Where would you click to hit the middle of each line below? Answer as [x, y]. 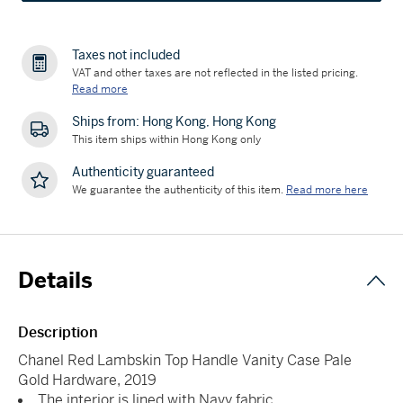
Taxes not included [126, 54]
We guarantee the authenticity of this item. [178, 189]
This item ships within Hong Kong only [166, 139]
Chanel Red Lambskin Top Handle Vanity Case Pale [185, 360]
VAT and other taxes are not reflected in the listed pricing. [215, 72]
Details [55, 280]
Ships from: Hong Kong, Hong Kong [174, 121]
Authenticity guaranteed [143, 171]
